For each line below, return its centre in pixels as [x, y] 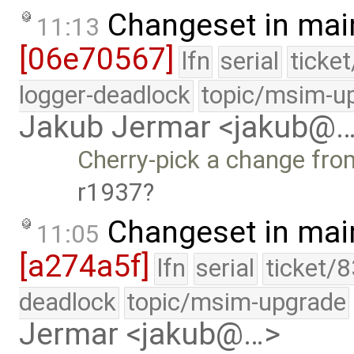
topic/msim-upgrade [237, 303]
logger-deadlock [105, 96]
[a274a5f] [84, 267]
